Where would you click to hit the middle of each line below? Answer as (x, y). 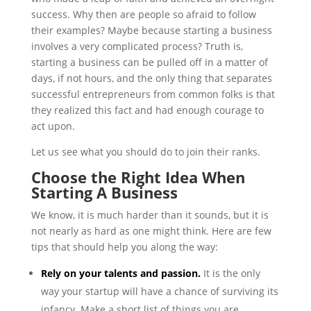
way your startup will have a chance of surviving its (159, 292)
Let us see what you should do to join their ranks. (145, 152)
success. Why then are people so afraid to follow (143, 15)
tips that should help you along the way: (124, 247)
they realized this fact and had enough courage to (147, 110)
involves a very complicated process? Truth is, (137, 47)
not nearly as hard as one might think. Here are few (151, 231)
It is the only (232, 274)
